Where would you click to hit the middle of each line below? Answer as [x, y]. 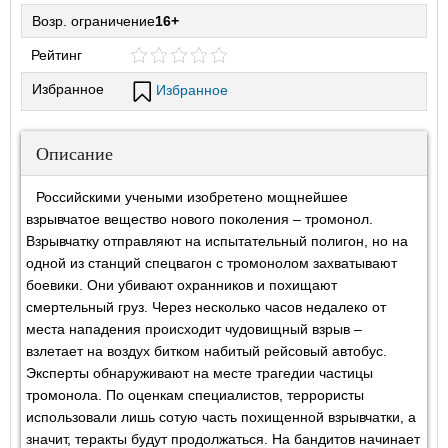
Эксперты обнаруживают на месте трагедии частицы [199, 373]
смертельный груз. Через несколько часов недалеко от [206, 307]
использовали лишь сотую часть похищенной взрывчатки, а [221, 417]
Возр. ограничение [93, 21]
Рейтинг [56, 55]
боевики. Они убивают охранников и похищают [181, 285]
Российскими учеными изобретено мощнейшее [192, 197]
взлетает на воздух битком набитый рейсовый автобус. [206, 351]
